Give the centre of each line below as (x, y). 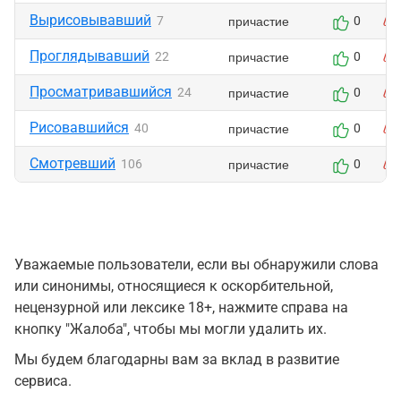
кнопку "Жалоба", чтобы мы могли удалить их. (171, 329)
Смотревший (73, 163)
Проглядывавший (90, 56)
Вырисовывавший (90, 20)
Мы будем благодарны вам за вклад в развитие (177, 359)
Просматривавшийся (101, 92)
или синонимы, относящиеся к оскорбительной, (174, 286)
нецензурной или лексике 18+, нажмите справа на (181, 307)
